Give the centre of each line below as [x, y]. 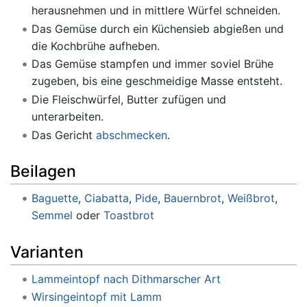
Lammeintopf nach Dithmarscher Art [126, 279]
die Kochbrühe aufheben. [95, 46]
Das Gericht [63, 135]
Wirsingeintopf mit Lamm [96, 297]
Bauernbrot [192, 198]
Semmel [52, 216]
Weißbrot [251, 198]
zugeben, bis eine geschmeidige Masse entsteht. [157, 81]
